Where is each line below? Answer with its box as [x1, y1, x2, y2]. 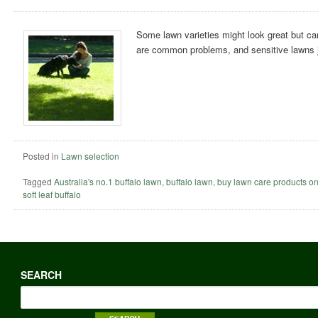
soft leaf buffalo [23, 188, 81, 201]
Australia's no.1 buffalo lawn [54, 175, 162, 188]
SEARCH [20, 267, 62, 282]
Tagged [23, 175, 52, 188]
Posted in [23, 150, 59, 163]
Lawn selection [61, 150, 119, 163]
